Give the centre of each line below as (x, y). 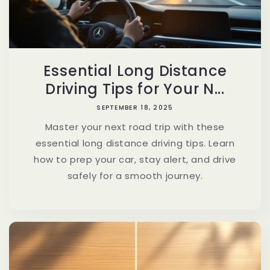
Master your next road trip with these (135, 127)
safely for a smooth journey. (135, 175)
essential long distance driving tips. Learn (135, 143)
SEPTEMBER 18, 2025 (135, 107)
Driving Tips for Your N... (135, 89)
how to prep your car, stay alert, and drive (135, 159)
